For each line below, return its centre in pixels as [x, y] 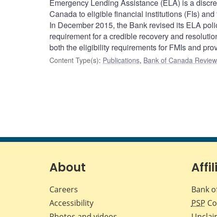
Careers [64, 190]
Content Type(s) [74, 60]
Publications [121, 60]
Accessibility [71, 203]
